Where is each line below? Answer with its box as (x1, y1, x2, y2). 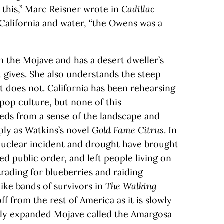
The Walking (105, 180, 156, 192)
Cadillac (121, 3, 155, 15)
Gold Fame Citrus (92, 124, 164, 136)
